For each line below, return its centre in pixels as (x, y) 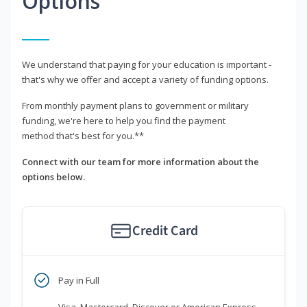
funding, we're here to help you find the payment (124, 121)
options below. (53, 177)
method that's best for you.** (83, 136)
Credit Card (165, 231)
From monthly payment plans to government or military (135, 106)
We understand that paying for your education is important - (147, 65)
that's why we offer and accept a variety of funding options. (145, 80)
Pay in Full (79, 281)
